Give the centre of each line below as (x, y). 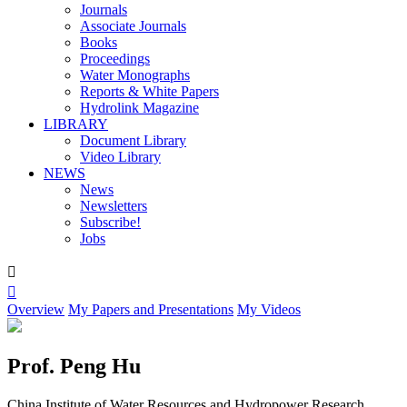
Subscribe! (110, 222)
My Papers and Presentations (151, 309)
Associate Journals (133, 26)
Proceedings (115, 59)
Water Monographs (135, 75)
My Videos (269, 309)
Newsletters (114, 206)
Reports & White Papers (149, 91)
